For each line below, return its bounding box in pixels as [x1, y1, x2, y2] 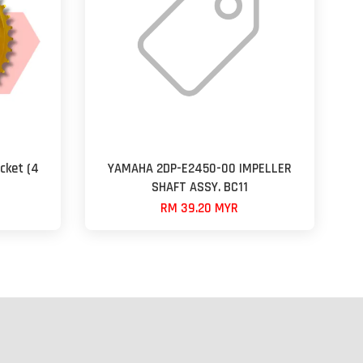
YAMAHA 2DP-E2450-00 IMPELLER [107, 160, 292, 177]
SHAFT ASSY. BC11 [151, 178, 248, 196]
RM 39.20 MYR [160, 199, 239, 217]
